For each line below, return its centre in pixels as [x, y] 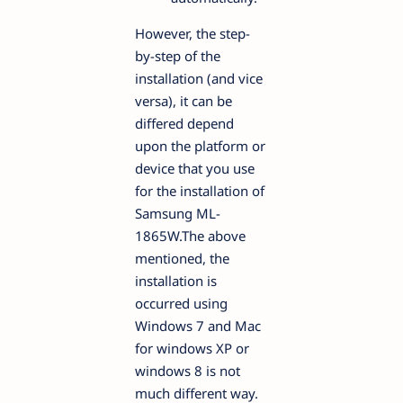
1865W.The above [190, 235]
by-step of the [178, 55]
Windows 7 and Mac [198, 325]
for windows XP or [192, 348]
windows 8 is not [188, 370]
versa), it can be [184, 100]
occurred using [181, 303]
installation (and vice [199, 78]
